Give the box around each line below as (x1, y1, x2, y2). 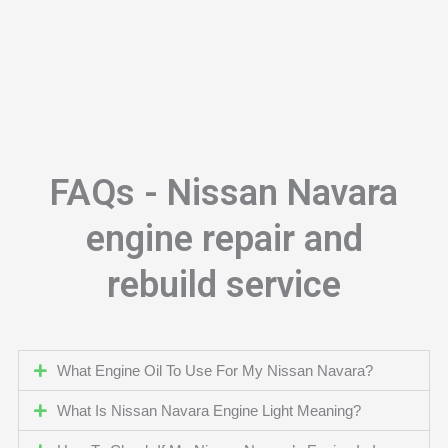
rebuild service (107, 263, 341, 306)
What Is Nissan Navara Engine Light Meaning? (57, 402, 362, 419)
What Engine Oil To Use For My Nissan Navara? (57, 362, 374, 379)
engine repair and (85, 217, 363, 260)
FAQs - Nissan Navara (50, 171, 398, 214)
